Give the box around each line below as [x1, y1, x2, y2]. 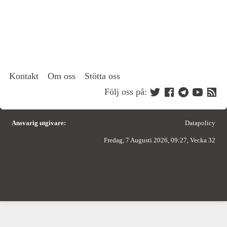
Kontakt [9, 70, 39, 81]
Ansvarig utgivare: [12, 119, 66, 127]
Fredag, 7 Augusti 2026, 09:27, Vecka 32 [104, 136, 215, 144]
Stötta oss [85, 70, 120, 81]
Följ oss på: [104, 87, 147, 97]
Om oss [48, 70, 75, 81]
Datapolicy [185, 119, 215, 127]
